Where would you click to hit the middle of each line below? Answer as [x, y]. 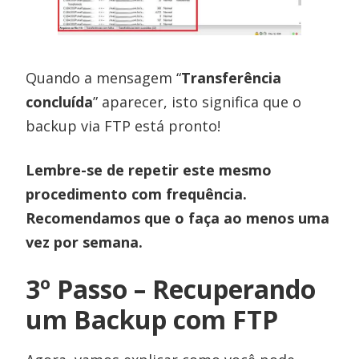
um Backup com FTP [152, 319]
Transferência [232, 77]
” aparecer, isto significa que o [198, 101]
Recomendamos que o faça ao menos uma [178, 218]
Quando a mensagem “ [104, 77]
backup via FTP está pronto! [123, 125]
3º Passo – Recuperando [171, 288]
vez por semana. [85, 242]
